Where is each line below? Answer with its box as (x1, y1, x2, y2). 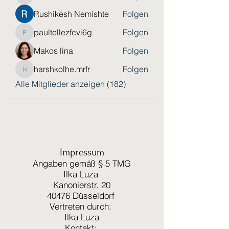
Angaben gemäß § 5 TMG (33, 158, 131, 169)
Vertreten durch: (50, 201, 114, 212)
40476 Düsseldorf (47, 190, 117, 201)
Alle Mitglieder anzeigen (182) (15, 79, 126, 89)
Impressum (59, 147, 104, 158)
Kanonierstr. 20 (53, 179, 110, 190)
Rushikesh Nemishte (34, 9, 109, 19)
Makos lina (34, 45, 73, 56)
